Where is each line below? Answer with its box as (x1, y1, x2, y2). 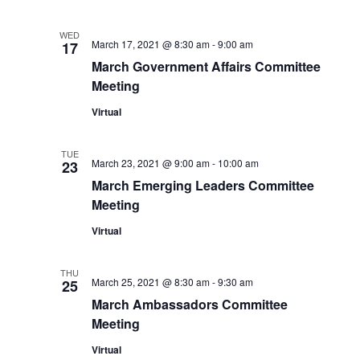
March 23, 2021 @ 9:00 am (91, 156, 210, 170)
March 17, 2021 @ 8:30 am (91, 37, 210, 51)
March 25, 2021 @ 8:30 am (91, 275, 210, 288)
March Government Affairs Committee (91, 57, 321, 76)
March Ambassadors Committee (91, 295, 288, 313)
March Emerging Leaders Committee (91, 176, 314, 194)
